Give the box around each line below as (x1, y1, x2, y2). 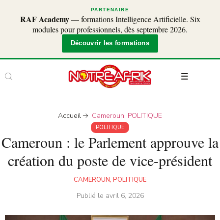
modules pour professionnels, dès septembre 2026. (32, 24, 188, 34)
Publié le (76, 191, 106, 201)
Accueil (57, 111, 81, 121)
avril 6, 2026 (105, 191, 144, 201)
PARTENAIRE (91, 7, 129, 12)
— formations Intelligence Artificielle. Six (69, 14, 200, 24)
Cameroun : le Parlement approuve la (1, 132, 219, 152)
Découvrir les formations (70, 40, 150, 47)
